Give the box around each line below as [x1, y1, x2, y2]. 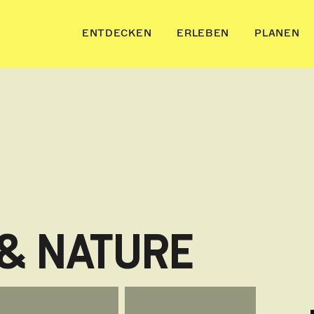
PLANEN [254, 27, 300, 40]
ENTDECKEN [81, 27, 152, 40]
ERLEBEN [177, 27, 230, 40]
